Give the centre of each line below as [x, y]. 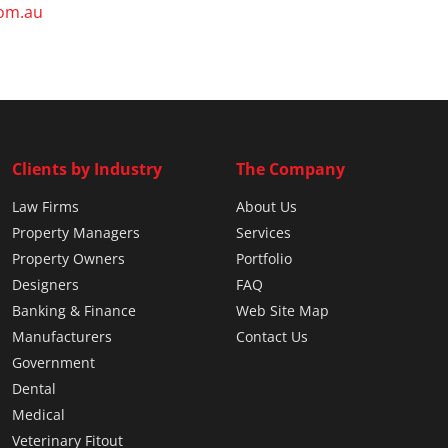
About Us [266, 207]
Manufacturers [62, 337]
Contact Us [272, 337]
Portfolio [264, 259]
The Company [290, 169]
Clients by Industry [87, 169]
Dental [34, 389]
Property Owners [68, 259]
